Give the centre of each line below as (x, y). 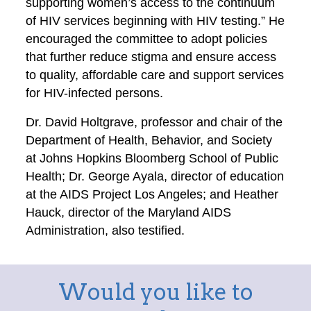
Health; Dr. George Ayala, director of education (155, 176)
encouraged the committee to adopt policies (147, 39)
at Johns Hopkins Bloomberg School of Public (152, 158)
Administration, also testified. (106, 230)
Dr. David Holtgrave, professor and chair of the (154, 122)
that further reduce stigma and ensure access (151, 57)
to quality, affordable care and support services (155, 75)
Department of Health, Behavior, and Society (149, 140)
